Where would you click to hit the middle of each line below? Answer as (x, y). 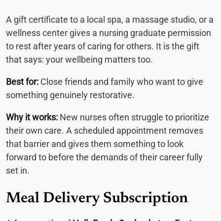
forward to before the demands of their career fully (104, 157)
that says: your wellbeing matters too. (79, 60)
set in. (18, 171)
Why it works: (32, 117)
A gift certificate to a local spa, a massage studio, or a (110, 20)
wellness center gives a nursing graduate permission (109, 33)
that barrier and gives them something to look (95, 144)
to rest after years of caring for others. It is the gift (103, 46)
